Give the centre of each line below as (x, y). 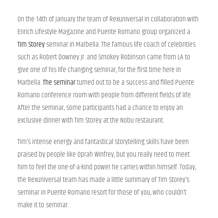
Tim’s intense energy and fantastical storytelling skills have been (103, 142)
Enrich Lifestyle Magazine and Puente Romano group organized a (104, 32)
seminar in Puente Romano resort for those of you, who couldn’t (102, 192)
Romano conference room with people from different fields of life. (105, 95)
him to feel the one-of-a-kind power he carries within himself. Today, (107, 167)
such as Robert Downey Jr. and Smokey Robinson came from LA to (104, 57)
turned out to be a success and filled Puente (135, 82)
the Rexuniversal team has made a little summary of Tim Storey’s (103, 180)
